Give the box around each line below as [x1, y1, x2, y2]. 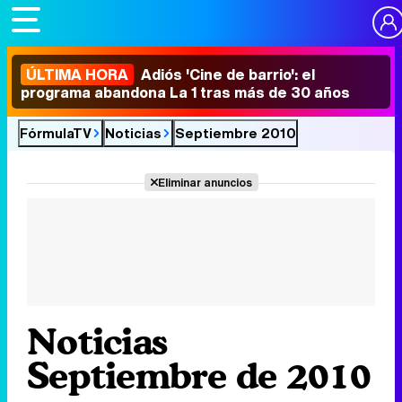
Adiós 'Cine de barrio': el [137, 64, 315, 85]
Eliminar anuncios [157, 174, 252, 190]
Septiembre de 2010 [27, 354, 371, 397]
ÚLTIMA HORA [26, 64, 128, 85]
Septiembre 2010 [175, 123, 296, 143]
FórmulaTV [20, 123, 92, 143]
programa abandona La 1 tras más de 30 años [21, 82, 350, 103]
